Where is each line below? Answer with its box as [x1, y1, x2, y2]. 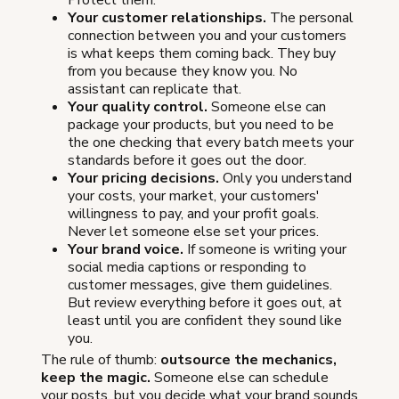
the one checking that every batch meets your [68, 133, 354, 152]
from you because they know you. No [68, 61, 297, 81]
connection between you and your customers [68, 26, 346, 45]
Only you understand [219, 168, 352, 188]
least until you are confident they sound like [68, 311, 342, 330]
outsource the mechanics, [160, 350, 337, 370]
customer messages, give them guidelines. [68, 275, 332, 295]
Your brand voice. [68, 240, 183, 259]
